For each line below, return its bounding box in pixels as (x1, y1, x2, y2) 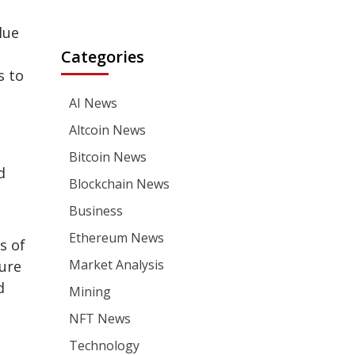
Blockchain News (69, 175, 170, 193)
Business (69, 202, 124, 219)
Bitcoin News (69, 148, 147, 166)
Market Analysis (69, 256, 165, 273)
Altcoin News (69, 121, 147, 139)
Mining (69, 283, 112, 300)
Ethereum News (69, 229, 165, 246)
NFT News (69, 310, 132, 327)
